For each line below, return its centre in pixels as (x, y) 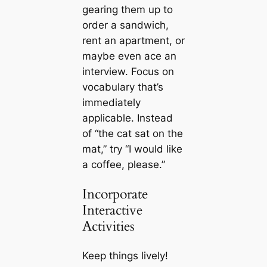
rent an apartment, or (133, 41)
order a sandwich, (125, 25)
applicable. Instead (127, 118)
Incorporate (115, 194)
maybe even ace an (129, 56)
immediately (111, 103)
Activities (108, 226)
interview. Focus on (128, 72)
